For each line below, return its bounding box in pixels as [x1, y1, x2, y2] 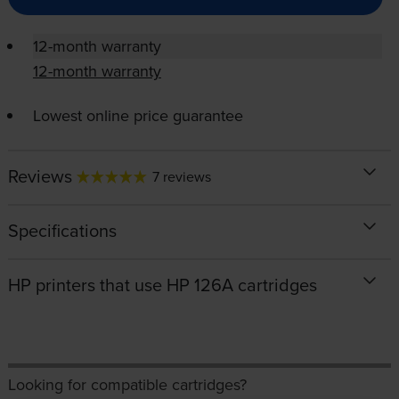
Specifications [7, 217, 117, 244]
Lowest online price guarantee [32, 104, 243, 127]
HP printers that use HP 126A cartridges [7, 272, 317, 298]
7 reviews [151, 167, 211, 187]
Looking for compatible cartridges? [7, 373, 247, 396]
